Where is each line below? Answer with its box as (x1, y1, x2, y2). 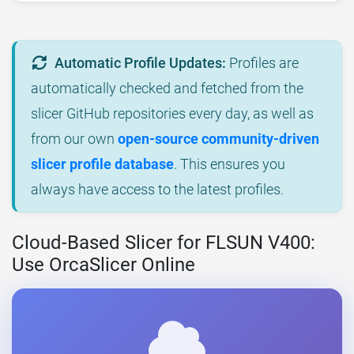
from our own (31, 130, 118, 148)
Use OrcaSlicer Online (12, 254, 195, 277)
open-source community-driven (118, 130, 319, 148)
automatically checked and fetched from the (31, 80, 303, 97)
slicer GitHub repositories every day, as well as (31, 105, 314, 122)
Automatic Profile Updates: (55, 55, 227, 72)
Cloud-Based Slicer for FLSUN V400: (12, 232, 315, 254)
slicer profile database (31, 156, 174, 173)
